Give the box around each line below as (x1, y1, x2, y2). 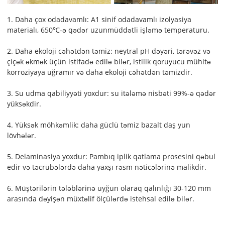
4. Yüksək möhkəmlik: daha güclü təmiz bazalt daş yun (7, 120, 191, 130)
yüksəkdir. (7, 98, 42, 108)
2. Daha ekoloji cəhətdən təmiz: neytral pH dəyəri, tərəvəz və (7, 46, 211, 56)
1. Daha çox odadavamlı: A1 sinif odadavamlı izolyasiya (7, 14, 192, 24)
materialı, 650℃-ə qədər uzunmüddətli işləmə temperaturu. (7, 25, 210, 35)
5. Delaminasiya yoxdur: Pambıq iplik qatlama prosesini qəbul (7, 151, 216, 161)
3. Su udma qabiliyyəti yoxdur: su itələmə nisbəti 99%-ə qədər (7, 88, 216, 98)
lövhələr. (7, 130, 37, 140)
